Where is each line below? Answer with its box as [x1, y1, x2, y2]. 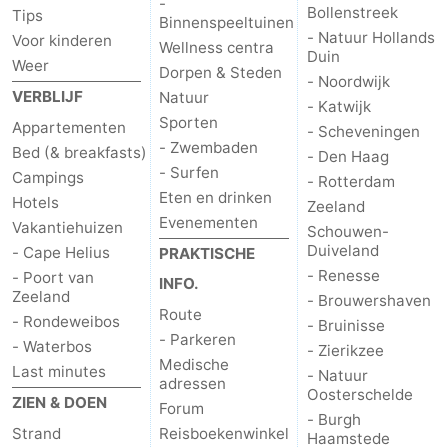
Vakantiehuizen [12, 218, 123, 237]
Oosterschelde [306, 385, 413, 404]
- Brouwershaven [306, 291, 431, 310]
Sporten [159, 113, 219, 132]
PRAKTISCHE [159, 244, 256, 263]
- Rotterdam [306, 172, 395, 191]
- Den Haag [306, 147, 389, 166]
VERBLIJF [12, 87, 83, 106]
